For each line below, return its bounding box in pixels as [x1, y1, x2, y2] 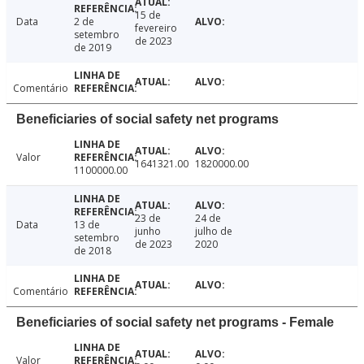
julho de [195, 224, 233, 239]
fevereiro [134, 21, 177, 36]
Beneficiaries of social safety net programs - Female [16, 315, 334, 330]
